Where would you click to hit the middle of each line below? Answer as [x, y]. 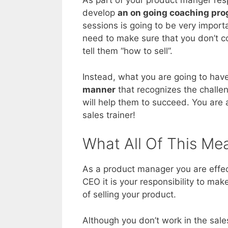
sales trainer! [109, 115]
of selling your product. [129, 195]
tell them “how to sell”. [127, 51]
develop [100, 13]
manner [99, 89]
